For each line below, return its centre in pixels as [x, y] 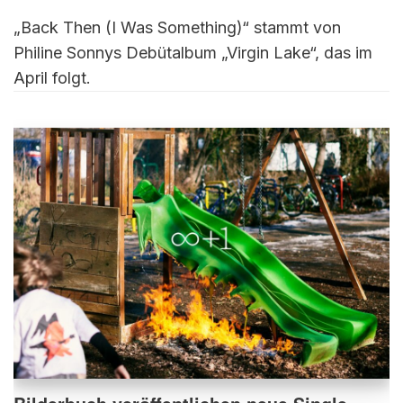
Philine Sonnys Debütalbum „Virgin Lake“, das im [193, 53]
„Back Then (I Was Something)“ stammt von [177, 28]
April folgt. [52, 78]
